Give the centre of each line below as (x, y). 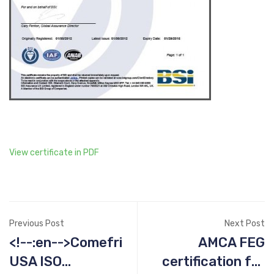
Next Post (245, 224)
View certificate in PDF (54, 153)
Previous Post (37, 224)
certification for (213, 261)
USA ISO (24, 261)
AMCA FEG (231, 243)
